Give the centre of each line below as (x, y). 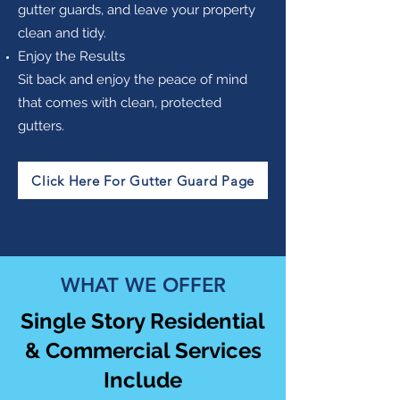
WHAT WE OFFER (143, 285)
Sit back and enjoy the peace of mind (133, 79)
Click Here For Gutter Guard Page (143, 180)
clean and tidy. (62, 33)
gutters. (41, 126)
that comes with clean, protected (120, 103)
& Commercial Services (143, 350)
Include (143, 380)
